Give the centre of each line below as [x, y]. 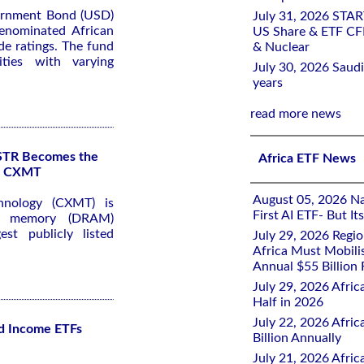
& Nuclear [281, 47]
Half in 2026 [288, 302]
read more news [296, 114]
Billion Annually [297, 338]
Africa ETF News [307, 158]
